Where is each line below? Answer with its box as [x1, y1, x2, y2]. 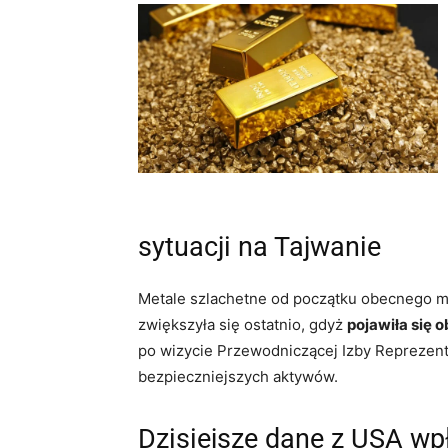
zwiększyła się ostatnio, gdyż [138, 314, 347, 334]
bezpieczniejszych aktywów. [138, 366, 338, 386]
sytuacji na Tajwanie [138, 230, 381, 263]
